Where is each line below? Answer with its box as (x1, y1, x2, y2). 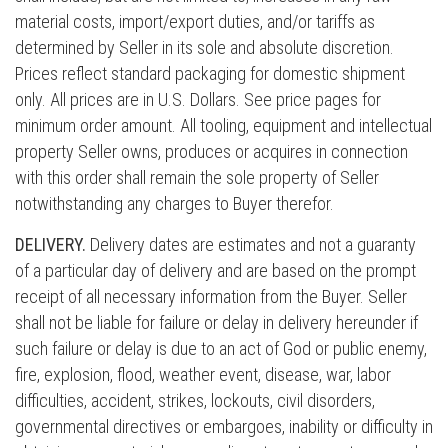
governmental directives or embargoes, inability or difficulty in (15, 416, 433, 437)
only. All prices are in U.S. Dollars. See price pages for (15, 89, 381, 110)
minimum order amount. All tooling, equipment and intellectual (15, 115, 432, 136)
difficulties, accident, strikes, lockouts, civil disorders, (15, 390, 375, 411)
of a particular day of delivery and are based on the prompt (15, 260, 416, 281)
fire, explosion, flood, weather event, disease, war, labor (15, 364, 391, 385)
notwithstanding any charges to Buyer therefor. (15, 193, 334, 214)
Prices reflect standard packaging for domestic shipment (15, 63, 405, 84)
